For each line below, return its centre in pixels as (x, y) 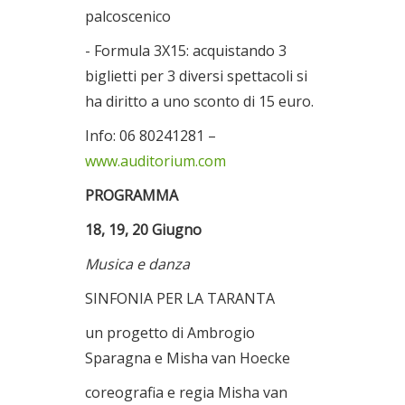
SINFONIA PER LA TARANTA (180, 298)
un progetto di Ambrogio (170, 333)
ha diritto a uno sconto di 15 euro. (199, 101)
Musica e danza (137, 264)
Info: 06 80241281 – (151, 136)
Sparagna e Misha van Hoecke (188, 358)
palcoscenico (128, 16)
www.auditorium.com (155, 161)
